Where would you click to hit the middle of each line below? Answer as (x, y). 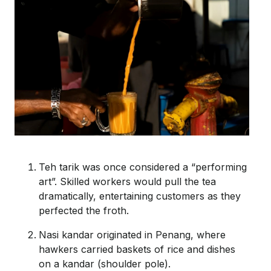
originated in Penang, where (160, 234)
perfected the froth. (84, 210)
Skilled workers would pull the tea (136, 181)
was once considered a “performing (163, 167)
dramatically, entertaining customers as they (140, 196)
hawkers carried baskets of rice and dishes (137, 249)
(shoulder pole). (132, 263)
